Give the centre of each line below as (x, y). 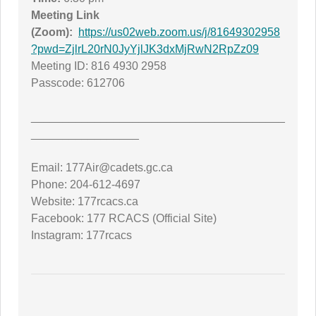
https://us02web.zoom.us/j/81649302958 (179, 32)
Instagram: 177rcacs (81, 235)
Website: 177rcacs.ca (85, 201)
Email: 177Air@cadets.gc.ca (102, 168)
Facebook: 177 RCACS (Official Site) (124, 218)
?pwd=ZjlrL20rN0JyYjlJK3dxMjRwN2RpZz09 (145, 49)
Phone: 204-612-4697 (86, 184)
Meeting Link (65, 15)
